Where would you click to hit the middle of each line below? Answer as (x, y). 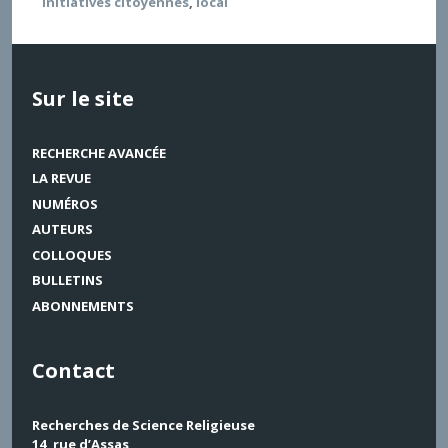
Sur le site (83, 98)
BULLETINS (67, 280)
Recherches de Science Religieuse (143, 424)
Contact (73, 370)
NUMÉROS (65, 203)
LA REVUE (61, 178)
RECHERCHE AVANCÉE (99, 152)
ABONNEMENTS (83, 305)
